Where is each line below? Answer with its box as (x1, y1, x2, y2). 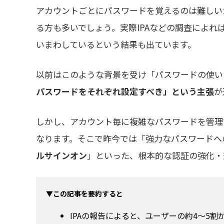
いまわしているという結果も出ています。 (36, 37, 196, 50)
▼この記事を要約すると (45, 188, 123, 199)
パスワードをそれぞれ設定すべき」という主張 (36, 84, 214, 97)
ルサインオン (36, 148, 87, 161)
